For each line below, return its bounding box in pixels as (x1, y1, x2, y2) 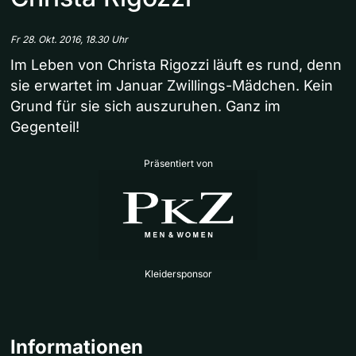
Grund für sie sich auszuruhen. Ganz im (10, 98, 281, 115)
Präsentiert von (143, 157, 213, 170)
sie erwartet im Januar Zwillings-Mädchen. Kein (10, 77, 333, 95)
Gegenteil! (10, 118, 79, 136)
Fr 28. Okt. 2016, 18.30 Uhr (10, 33, 128, 46)
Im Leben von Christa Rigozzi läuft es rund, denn (10, 56, 342, 74)
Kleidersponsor (144, 267, 212, 280)
